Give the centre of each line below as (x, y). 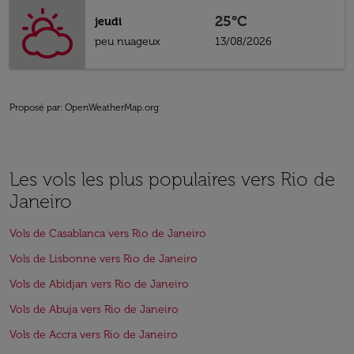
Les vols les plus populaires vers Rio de (172, 179)
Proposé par (35, 107)
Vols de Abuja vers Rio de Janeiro (94, 309)
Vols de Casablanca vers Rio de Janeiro (108, 233)
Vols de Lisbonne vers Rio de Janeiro (104, 259)
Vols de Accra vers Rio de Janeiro (94, 335)
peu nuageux (128, 41)
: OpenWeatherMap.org (109, 107)
